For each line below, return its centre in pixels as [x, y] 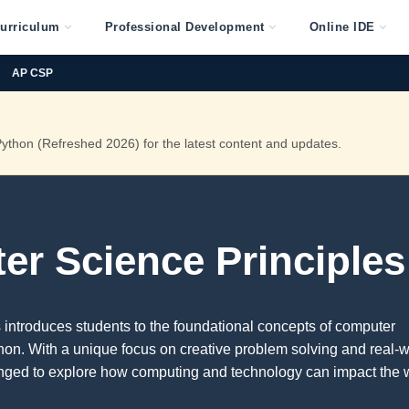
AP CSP [32, 73]
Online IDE [342, 27]
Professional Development [184, 27]
